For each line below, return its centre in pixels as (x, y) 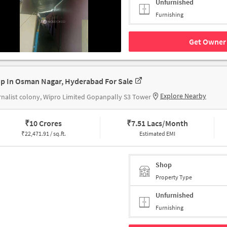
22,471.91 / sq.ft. (45, 134)
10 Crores (46, 123)
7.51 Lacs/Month (159, 123)
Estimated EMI (157, 134)
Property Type (174, 177)
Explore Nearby (183, 96)
